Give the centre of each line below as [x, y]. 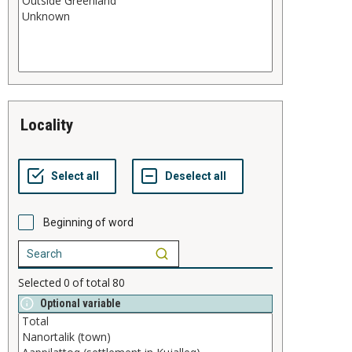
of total [91, 282]
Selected [40, 282]
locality [51, 125]
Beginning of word [88, 222]
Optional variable [81, 303]
